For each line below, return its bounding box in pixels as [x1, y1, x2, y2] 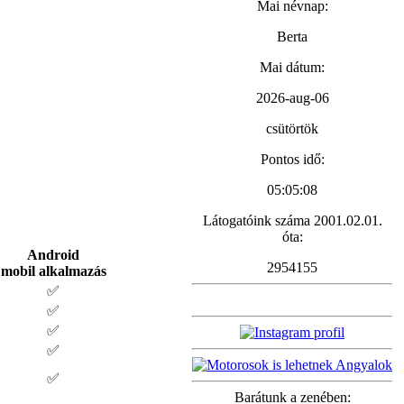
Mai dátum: [260, 60, 325, 75]
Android [27, 246, 79, 262]
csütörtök [262, 121, 322, 136]
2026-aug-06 [252, 90, 333, 106]
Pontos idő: [260, 151, 325, 167]
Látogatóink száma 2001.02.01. [202, 213, 382, 228]
